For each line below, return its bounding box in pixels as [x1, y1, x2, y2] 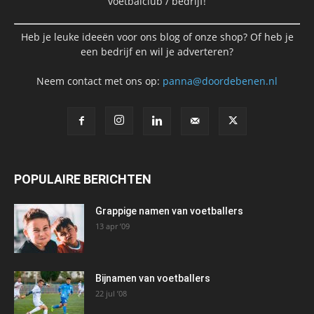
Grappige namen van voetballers [95, 205, 243, 217]
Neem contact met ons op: [36, 74, 163, 88]
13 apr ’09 [95, 220, 130, 231]
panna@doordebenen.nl [163, 74, 278, 88]
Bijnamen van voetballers [95, 272, 210, 284]
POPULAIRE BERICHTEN [14, 171, 151, 186]
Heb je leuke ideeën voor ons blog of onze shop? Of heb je [20, 29, 294, 43]
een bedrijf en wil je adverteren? [81, 44, 233, 58]
